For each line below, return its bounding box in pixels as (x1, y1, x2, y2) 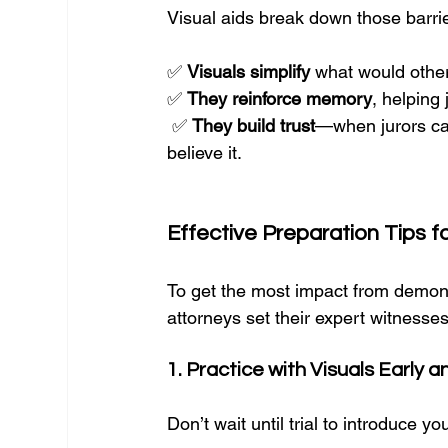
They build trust (192, 115, 316, 136)
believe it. (167, 142, 243, 163)
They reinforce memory (187, 88, 373, 109)
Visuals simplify (187, 61, 311, 82)
